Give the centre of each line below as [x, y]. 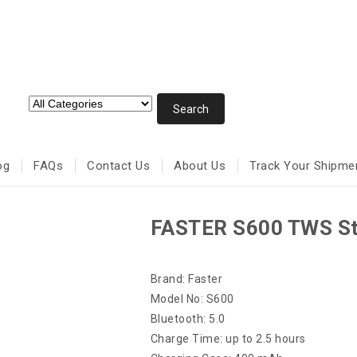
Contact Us [118, 165]
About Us [200, 165]
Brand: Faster [186, 279]
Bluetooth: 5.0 [188, 319]
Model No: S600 [192, 299]
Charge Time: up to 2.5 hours [228, 339]
